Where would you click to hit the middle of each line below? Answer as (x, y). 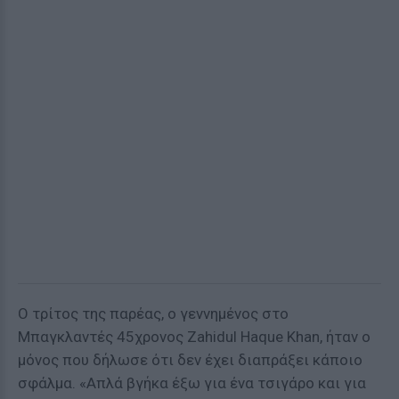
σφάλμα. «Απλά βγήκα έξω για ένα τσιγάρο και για (192, 383)
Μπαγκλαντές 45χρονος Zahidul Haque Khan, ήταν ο (194, 337)
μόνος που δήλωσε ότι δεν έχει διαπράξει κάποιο (190, 360)
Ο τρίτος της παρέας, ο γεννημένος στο (153, 313)
